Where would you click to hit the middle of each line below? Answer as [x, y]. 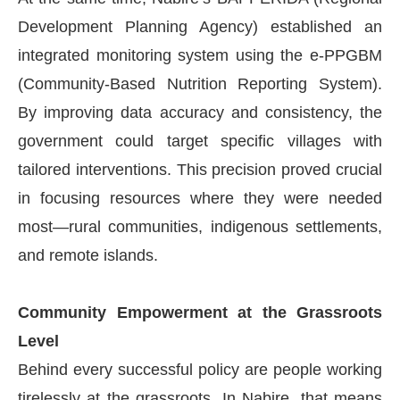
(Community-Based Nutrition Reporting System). [200, 83]
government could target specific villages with [200, 141]
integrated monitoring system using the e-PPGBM [200, 55]
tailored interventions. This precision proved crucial [200, 169]
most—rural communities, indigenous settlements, [200, 226]
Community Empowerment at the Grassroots [200, 312]
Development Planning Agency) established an [200, 26]
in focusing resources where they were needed [200, 198]
